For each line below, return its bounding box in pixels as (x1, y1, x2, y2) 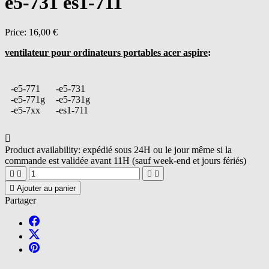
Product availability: (5, 144, 80, 155)
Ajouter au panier (17, 183, 76, 193)
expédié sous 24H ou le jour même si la (83, 144, 232, 155)
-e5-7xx (11, 104, 40, 115)
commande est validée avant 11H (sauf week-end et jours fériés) (5, 155, 246, 166)
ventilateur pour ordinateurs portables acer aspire (5, 47, 208, 58)
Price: (5, 26, 29, 37)
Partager (5, 195, 36, 205)
